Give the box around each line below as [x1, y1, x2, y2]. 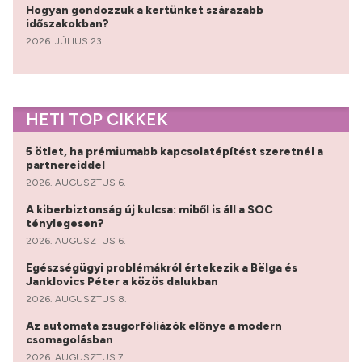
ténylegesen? [26, 216, 107, 230]
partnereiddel [26, 158, 107, 172]
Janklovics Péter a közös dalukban [26, 274, 221, 288]
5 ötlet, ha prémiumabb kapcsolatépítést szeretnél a [26, 144, 323, 158]
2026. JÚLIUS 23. [26, 35, 104, 47]
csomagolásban [26, 332, 116, 347]
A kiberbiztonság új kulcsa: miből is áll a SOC [26, 202, 273, 217]
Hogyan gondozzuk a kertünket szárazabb [26, 2, 263, 17]
